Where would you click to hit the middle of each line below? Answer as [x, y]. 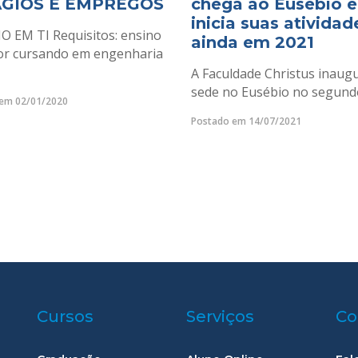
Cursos [66, 317]
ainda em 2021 [253, 42]
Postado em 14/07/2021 [246, 121]
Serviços [221, 317]
